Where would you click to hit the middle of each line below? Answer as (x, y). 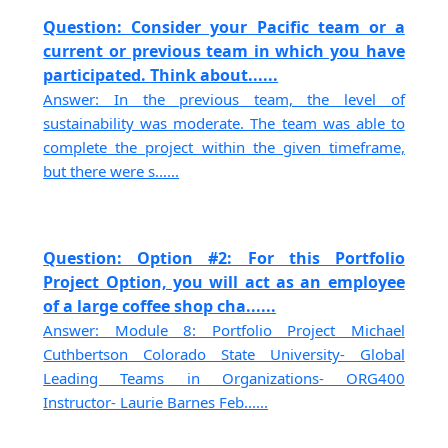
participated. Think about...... (161, 75)
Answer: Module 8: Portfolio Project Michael (224, 329)
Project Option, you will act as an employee (224, 281)
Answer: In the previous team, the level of (224, 99)
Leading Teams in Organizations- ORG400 (224, 377)
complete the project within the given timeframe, (224, 147)
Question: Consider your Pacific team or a (224, 27)
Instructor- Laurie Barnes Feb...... (156, 401)
